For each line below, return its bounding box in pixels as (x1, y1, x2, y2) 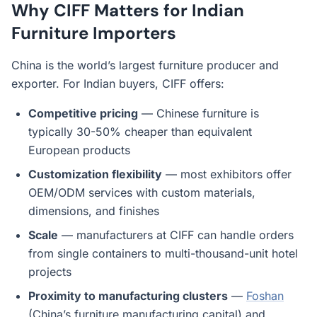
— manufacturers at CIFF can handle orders (58, 228, 294, 242)
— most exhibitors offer (162, 167, 292, 181)
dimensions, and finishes (28, 204, 159, 218)
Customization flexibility (28, 167, 162, 181)
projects (28, 265, 71, 279)
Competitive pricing (28, 106, 138, 120)
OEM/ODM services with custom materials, (28, 185, 255, 200)
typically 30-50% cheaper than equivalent (28, 125, 252, 139)
